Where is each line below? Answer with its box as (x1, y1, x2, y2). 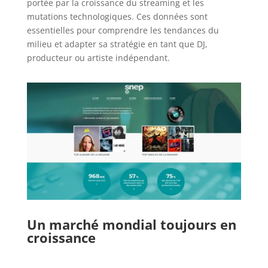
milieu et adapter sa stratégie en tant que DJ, (26, 38, 208, 50)
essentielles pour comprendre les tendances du (26, 25, 219, 36)
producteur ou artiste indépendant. (26, 52, 170, 63)
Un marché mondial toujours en (26, 215, 236, 234)
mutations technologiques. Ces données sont (26, 11, 208, 22)
